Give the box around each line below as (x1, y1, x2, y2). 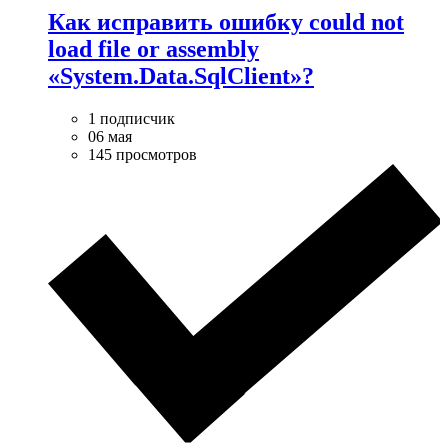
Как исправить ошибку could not (48, 8, 404, 35)
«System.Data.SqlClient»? (48, 62, 314, 89)
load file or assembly (48, 35, 259, 62)
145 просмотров (88, 145, 197, 163)
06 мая (88, 127, 132, 145)
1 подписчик (88, 109, 175, 127)
